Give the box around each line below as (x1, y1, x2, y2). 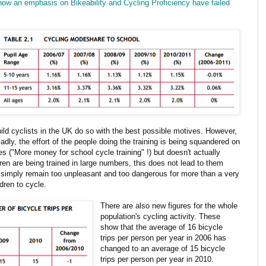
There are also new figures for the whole (100, 201, 238, 210)
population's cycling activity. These (100, 211, 221, 221)
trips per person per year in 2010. (100, 254, 214, 264)
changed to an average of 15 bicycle (100, 243, 226, 253)
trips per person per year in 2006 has (100, 233, 227, 242)
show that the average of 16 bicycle (100, 222, 223, 232)
